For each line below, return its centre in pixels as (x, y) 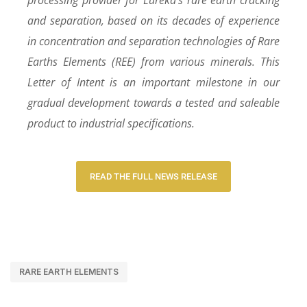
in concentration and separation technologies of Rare (153, 41)
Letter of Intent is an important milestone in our (153, 82)
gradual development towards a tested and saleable (153, 102)
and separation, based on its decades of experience (153, 20)
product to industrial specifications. (111, 123)
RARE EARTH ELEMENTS (69, 271)
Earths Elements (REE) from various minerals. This (153, 61)
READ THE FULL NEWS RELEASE (153, 176)
